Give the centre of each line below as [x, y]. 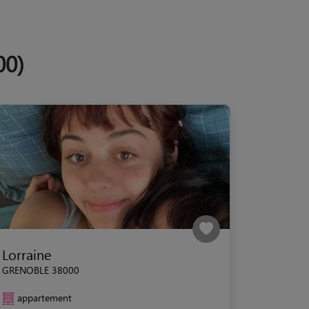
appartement [44, 297]
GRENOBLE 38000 [41, 270]
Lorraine [27, 254]
